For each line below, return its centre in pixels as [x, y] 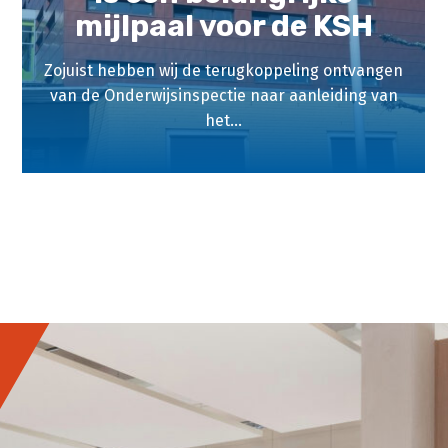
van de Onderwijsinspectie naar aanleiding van [223, 95]
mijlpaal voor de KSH [223, 26]
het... [224, 120]
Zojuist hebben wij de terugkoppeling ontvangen [224, 70]
